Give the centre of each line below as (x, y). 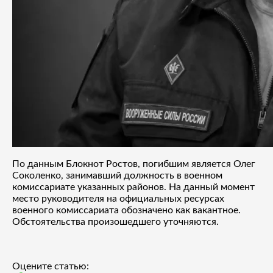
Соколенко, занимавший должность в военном (117, 175)
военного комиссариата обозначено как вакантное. (126, 210)
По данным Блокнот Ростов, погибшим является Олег (134, 164)
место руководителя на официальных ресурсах (118, 198)
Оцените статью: (51, 266)
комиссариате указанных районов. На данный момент (133, 187)
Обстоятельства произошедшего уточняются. (115, 222)
